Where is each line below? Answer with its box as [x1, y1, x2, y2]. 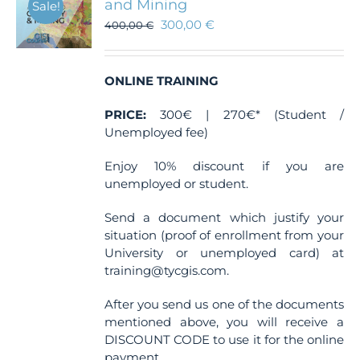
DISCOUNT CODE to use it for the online [104, 332, 344, 347]
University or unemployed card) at [104, 245, 344, 260]
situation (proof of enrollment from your [104, 227, 344, 243]
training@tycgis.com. [104, 263, 230, 278]
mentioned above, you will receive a [104, 314, 344, 329]
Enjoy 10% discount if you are [104, 158, 344, 174]
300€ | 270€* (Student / [146, 107, 344, 122]
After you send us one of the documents [104, 297, 344, 312]
